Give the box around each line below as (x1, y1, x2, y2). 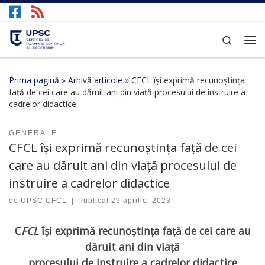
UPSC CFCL (21, 196, 67, 205)
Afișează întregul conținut (16, 11, 116, 23)
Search (232, 33, 258, 46)
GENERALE (9, 128, 57, 137)
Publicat (78, 196, 112, 205)
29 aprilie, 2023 (111, 196, 172, 205)
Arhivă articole (68, 74, 122, 86)
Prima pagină (9, 74, 59, 86)
